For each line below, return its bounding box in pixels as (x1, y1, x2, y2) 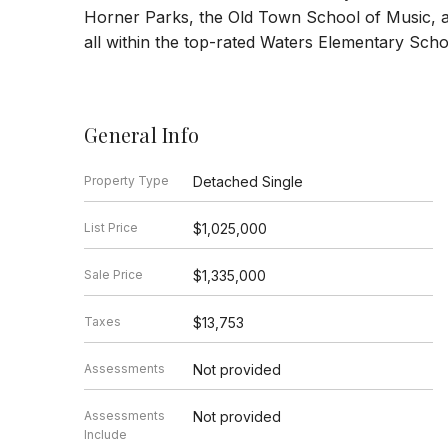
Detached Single (192, 172, 303, 190)
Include (84, 426, 127, 442)
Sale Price (84, 266, 143, 282)
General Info (84, 120, 199, 148)
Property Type (84, 172, 169, 188)
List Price (84, 219, 138, 235)
